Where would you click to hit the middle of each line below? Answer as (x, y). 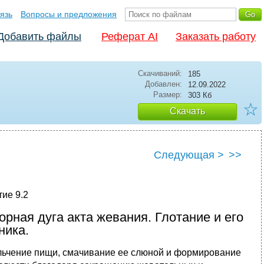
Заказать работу (216, 37)
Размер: (168, 95)
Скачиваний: (160, 73)
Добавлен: (164, 84)
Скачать (187, 111)
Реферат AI (130, 37)
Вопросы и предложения (69, 14)
